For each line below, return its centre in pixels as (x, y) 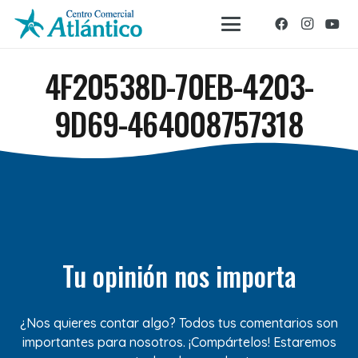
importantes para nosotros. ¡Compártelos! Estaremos (179, 342)
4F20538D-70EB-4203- (179, 86)
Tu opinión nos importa (179, 276)
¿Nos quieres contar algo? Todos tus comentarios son (179, 323)
